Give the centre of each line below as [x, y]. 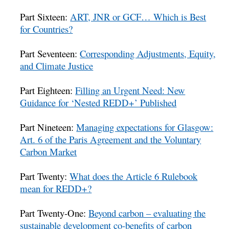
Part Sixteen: [45, 17]
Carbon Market [49, 152]
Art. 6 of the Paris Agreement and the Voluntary [111, 140]
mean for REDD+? [56, 189]
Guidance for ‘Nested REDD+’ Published [98, 103]
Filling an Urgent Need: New [130, 90]
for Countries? [47, 29]
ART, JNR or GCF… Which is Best [138, 17]
